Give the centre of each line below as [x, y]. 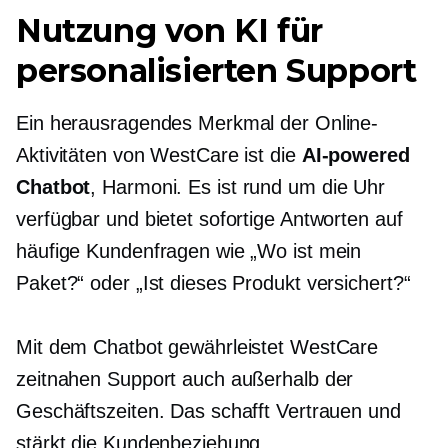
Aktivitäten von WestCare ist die [159, 154]
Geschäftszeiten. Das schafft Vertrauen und [208, 410]
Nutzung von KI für [169, 30]
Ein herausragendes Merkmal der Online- [197, 122]
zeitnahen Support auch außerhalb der [185, 378]
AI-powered [355, 154]
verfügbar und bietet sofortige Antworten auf [209, 218]
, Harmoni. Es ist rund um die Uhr [238, 186]
